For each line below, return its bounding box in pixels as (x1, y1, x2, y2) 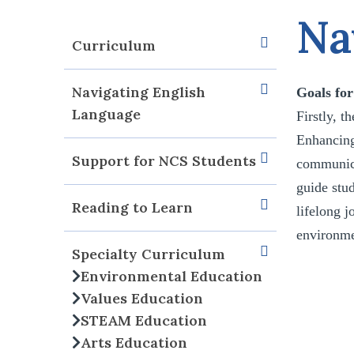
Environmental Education (81, 267, 263, 286)
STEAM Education (81, 311, 208, 330)
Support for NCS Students (72, 152, 257, 171)
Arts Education (81, 333, 188, 352)
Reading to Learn (72, 198, 194, 217)
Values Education (81, 289, 204, 308)
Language (72, 105, 141, 124)
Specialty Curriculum (72, 245, 226, 264)
